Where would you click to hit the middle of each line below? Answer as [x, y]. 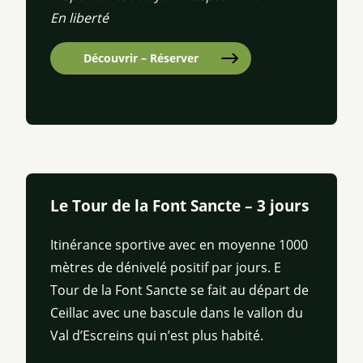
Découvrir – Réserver [141, 58]
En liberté [79, 18]
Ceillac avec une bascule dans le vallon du [177, 313]
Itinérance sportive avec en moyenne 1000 [179, 245]
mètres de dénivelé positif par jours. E [166, 268]
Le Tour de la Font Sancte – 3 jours [179, 206]
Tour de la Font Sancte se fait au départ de [179, 290]
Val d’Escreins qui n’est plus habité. [157, 336]
